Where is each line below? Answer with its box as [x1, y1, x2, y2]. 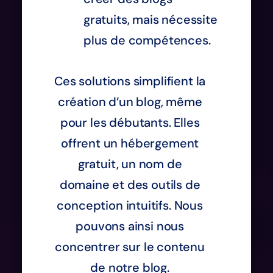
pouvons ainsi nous [76, 218, 185, 234]
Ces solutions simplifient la [54, 73, 206, 89]
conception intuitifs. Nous [57, 197, 203, 213]
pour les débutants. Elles [60, 114, 200, 130]
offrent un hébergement [61, 135, 199, 151]
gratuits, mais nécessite [83, 11, 218, 27]
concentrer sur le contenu [55, 238, 205, 255]
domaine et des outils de [59, 176, 200, 193]
